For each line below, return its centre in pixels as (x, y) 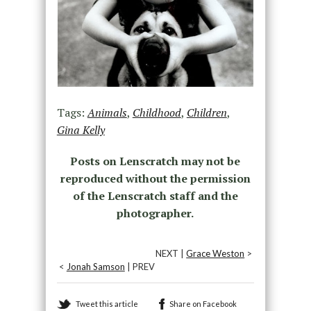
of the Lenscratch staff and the (155, 195)
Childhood (157, 112)
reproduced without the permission (155, 178)
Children (207, 112)
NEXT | (171, 253)
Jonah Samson (95, 266)
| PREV (140, 266)
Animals (107, 112)
